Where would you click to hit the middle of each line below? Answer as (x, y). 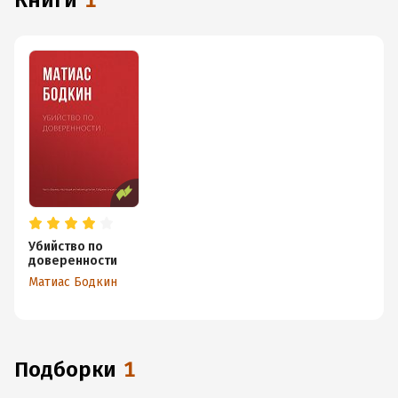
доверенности (73, 261)
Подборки (72, 370)
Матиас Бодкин (73, 282)
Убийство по (66, 247)
